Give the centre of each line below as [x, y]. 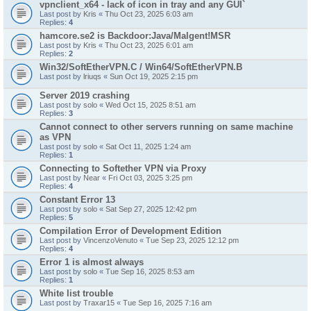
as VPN [55, 137]
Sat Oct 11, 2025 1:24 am [148, 146]
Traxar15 [99, 303]
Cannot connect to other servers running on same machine [166, 127]
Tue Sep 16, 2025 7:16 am [167, 303]
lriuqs [92, 76]
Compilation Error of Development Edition [131, 231]
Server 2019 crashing [85, 95]
